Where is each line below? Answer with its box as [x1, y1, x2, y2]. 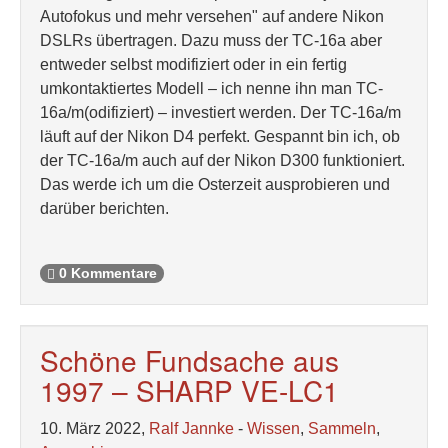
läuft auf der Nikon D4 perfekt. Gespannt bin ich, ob [40, 128, 400, 145]
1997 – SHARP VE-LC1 [40, 370, 339, 410]
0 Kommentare [55, 266, 157, 282]
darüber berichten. [40, 200, 169, 217]
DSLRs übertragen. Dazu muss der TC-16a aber [40, 32, 382, 49]
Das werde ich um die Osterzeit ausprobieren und [40, 176, 390, 193]
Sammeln [308, 420, 376, 437]
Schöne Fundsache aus [40, 340, 339, 380]
